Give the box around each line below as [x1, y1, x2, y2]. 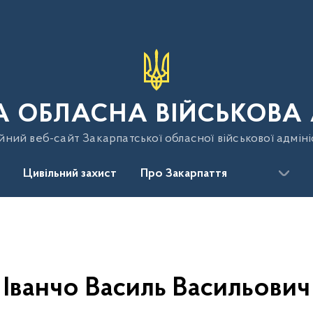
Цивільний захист [23, 168, 117, 180]
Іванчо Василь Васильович [3, 275, 310, 303]
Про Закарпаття [140, 168, 227, 180]
